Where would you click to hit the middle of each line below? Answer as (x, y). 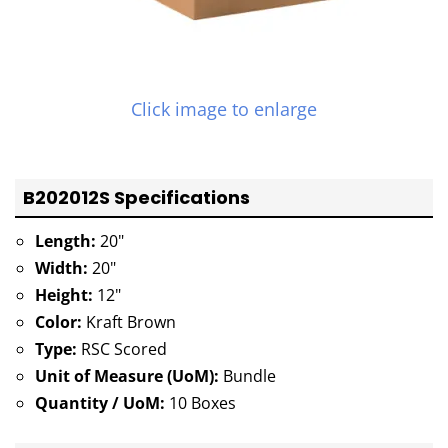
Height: (64, 295)
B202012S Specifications (136, 198)
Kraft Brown (129, 322)
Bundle (247, 376)
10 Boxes (200, 403)
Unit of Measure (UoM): (127, 376)
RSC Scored (122, 349)
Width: (61, 268)
